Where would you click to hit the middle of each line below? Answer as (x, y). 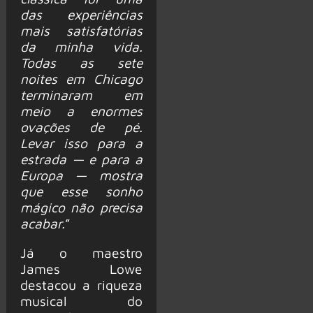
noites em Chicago (81, 79)
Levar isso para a (81, 143)
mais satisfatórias (81, 31)
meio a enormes (81, 111)
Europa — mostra (81, 175)
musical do (81, 301)
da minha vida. (81, 47)
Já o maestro (81, 253)
